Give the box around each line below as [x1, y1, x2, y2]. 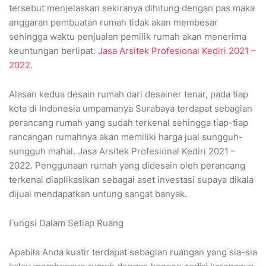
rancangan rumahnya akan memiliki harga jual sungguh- [9, 131, 243, 143]
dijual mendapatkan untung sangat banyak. [9, 188, 187, 200]
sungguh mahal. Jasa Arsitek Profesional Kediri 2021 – [9, 145, 236, 157]
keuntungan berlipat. [9, 45, 98, 57]
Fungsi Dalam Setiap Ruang [9, 217, 123, 229]
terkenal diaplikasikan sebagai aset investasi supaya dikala [9, 174, 254, 186]
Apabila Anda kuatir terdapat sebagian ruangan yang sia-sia [9, 246, 257, 258]
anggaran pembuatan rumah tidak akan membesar [9, 17, 218, 28]
